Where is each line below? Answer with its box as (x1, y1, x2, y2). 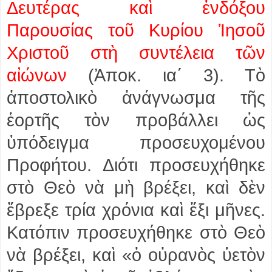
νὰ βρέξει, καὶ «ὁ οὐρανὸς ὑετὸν (7, 245, 265, 265)
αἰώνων (7, 65, 67, 85)
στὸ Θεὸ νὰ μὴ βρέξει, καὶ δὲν (7, 177, 265, 197)
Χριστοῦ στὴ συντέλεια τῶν (7, 42, 265, 63)
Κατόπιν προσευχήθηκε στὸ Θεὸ (7, 222, 265, 242)
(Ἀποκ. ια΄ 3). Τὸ (67, 65, 265, 85)
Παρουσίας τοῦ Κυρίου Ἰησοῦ (7, 20, 265, 40)
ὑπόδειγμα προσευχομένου (7, 132, 265, 152)
